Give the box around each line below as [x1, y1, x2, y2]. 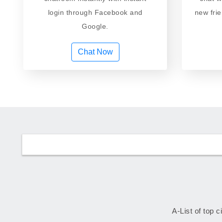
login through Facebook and [48, 8, 143, 16]
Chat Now [77, 47, 113, 56]
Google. [82, 22, 109, 30]
